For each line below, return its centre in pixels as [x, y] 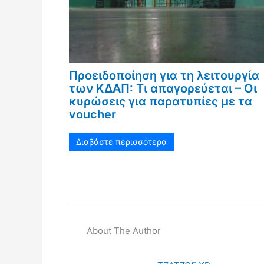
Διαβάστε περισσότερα [121, 141]
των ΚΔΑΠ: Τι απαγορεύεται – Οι [163, 88]
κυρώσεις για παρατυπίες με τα [161, 101]
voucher [93, 114]
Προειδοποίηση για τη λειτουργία [164, 75]
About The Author [124, 230]
